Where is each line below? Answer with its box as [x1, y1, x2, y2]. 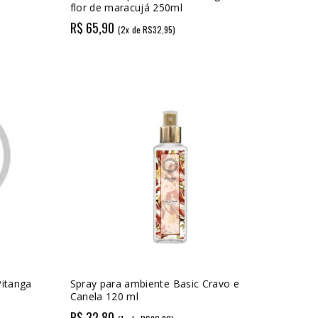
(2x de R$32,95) [118, 23, 176, 36]
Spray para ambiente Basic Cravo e [70, 276, 240, 290]
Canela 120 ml [70, 289, 139, 303]
